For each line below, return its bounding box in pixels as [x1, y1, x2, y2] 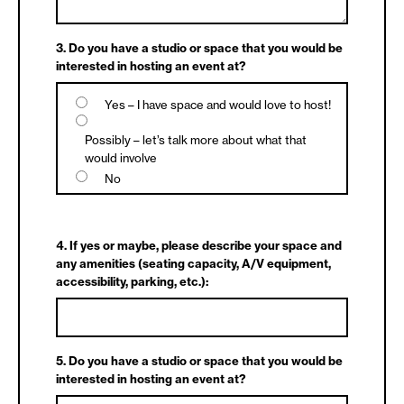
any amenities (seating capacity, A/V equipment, [56, 256, 331, 271]
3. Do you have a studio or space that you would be [56, 41, 343, 55]
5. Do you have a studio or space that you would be [56, 353, 343, 368]
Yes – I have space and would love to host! [105, 97, 331, 113]
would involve [85, 151, 157, 165]
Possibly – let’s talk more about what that [85, 133, 307, 147]
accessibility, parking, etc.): [56, 274, 208, 289]
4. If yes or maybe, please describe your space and [56, 238, 342, 252]
